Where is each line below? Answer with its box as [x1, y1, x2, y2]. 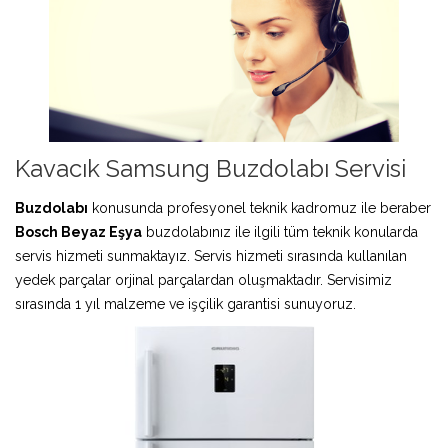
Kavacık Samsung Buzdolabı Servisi [15, 153, 406, 183]
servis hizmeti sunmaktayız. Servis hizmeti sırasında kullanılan [15, 247, 407, 264]
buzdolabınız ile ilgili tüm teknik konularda [142, 223, 418, 240]
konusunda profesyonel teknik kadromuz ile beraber [88, 199, 431, 216]
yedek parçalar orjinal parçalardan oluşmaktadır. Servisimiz [15, 271, 392, 288]
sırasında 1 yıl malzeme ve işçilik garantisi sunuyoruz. [15, 295, 356, 312]
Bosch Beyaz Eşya [15, 223, 142, 240]
